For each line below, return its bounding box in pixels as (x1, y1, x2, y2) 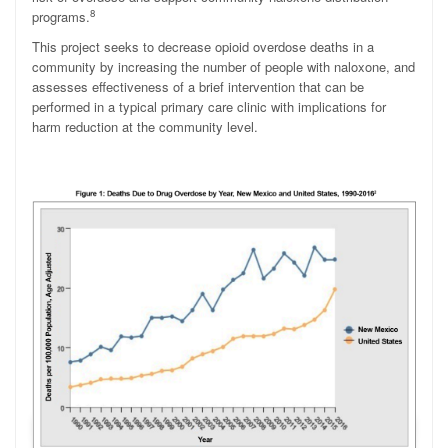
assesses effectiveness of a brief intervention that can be (32, 77, 364, 96)
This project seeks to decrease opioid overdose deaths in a (32, 37, 374, 56)
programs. (32, 7, 90, 26)
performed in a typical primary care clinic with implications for (32, 97, 386, 116)
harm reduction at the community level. (32, 117, 258, 136)
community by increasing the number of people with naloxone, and (32, 57, 415, 76)
